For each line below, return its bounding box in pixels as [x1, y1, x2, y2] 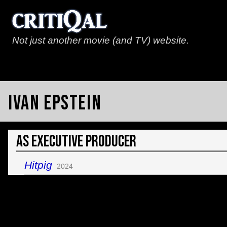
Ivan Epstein [8, 91, 102, 116]
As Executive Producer [16, 132, 136, 152]
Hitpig [24, 159, 52, 171]
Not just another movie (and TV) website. [12, 35, 189, 46]
